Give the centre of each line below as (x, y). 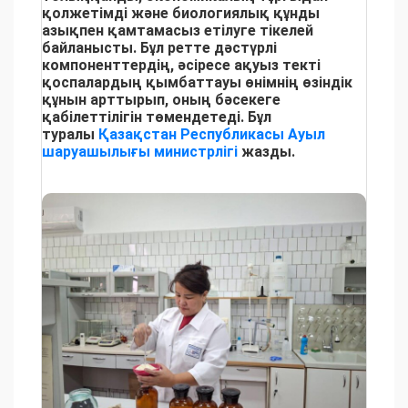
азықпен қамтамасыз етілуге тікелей (178, 31)
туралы (70, 135)
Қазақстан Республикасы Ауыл (212, 135)
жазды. (268, 152)
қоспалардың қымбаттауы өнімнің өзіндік (197, 83)
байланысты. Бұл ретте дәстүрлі (159, 48)
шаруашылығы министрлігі (140, 152)
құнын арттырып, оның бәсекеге (161, 100)
